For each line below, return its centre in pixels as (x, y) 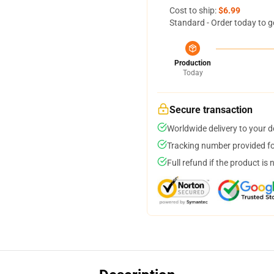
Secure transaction (211, 110)
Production (193, 63)
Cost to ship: (194, 10)
